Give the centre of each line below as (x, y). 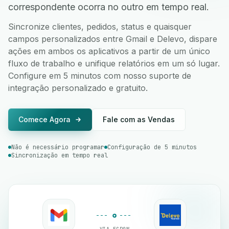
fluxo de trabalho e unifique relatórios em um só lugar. (114, 63)
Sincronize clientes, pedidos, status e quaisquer (100, 27)
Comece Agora (44, 119)
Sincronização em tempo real (60, 155)
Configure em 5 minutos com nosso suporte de (100, 76)
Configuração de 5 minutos (152, 147)
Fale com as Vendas (139, 119)
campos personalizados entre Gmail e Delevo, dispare (113, 39)
